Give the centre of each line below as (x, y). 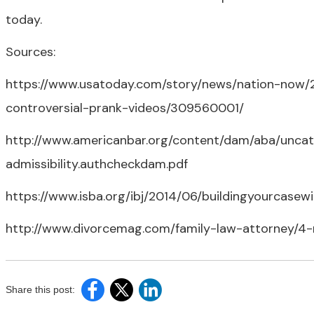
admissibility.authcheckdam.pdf (97, 164)
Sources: (30, 52)
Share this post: (40, 289)
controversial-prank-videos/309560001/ (125, 108)
